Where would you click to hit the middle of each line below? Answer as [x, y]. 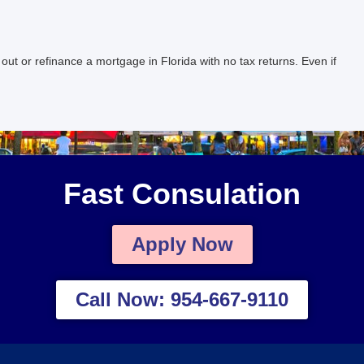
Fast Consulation [182, 193]
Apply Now [182, 244]
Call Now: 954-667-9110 [182, 299]
